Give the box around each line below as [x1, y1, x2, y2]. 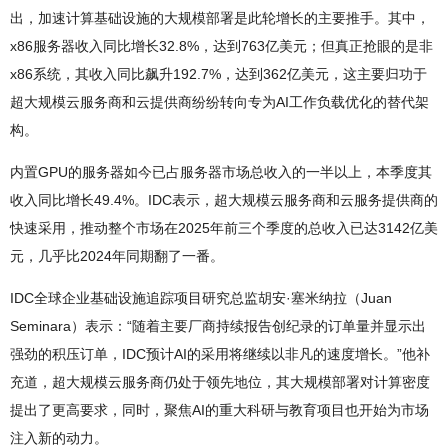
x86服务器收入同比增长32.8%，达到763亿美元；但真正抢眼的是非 [10, 38, 433, 55]
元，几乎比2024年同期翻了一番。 [10, 248, 224, 265]
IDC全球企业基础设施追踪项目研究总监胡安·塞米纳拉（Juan [10, 290, 392, 307]
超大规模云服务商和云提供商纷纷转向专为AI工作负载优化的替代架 [10, 94, 429, 111]
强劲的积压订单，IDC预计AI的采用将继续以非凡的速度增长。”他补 [10, 346, 430, 363]
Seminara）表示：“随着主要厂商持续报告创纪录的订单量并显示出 [10, 318, 426, 335]
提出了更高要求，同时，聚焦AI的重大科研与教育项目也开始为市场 [10, 402, 429, 419]
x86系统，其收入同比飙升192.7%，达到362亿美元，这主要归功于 [10, 66, 427, 83]
